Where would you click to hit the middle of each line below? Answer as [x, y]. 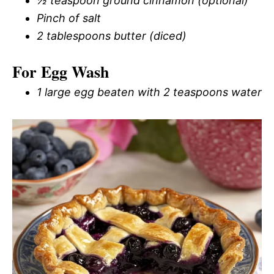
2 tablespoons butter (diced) [112, 36]
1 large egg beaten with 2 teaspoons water [149, 92]
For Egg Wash [61, 72]
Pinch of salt [69, 18]
